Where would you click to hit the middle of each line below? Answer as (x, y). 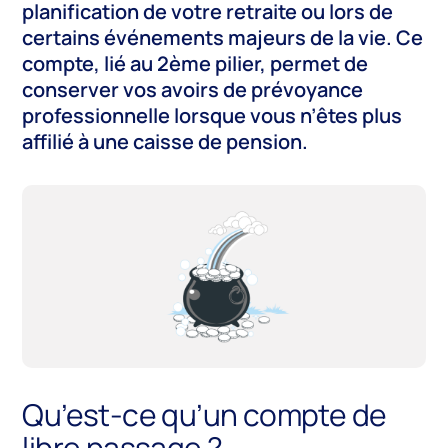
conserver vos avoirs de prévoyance (193, 90)
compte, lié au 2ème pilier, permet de (195, 64)
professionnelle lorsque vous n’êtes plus (212, 116)
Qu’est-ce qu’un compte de (204, 415)
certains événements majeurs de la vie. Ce (223, 38)
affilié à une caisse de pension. (165, 142)
